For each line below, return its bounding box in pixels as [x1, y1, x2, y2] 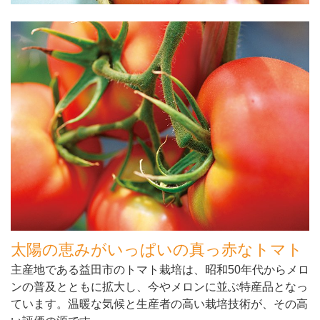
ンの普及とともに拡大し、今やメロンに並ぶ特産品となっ [11, 280, 308, 293]
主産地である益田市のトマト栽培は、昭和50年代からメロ [11, 263, 309, 276]
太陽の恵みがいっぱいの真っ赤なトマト [11, 240, 303, 259]
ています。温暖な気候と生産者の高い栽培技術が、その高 [11, 297, 308, 310]
